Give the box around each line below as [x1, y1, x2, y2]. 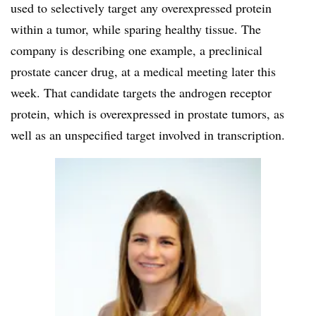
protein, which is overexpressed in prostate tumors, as [11, 104, 284, 122]
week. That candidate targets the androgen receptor [11, 83, 272, 101]
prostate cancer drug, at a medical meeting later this [11, 62, 276, 80]
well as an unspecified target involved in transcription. [11, 126, 285, 143]
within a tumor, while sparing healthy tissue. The [11, 20, 261, 37]
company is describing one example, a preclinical [11, 41, 262, 59]
